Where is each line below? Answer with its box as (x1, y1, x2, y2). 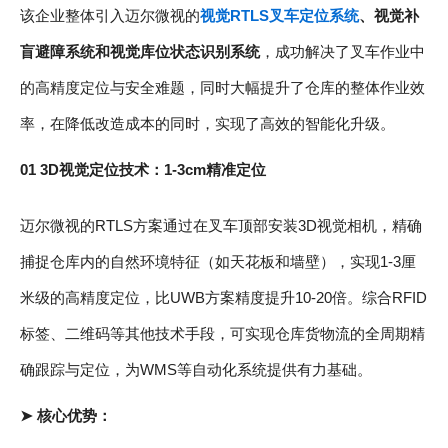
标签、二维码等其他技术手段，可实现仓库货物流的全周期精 (20, 326, 425, 342)
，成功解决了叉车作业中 (260, 44, 425, 60)
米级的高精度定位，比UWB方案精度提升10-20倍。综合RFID (20, 290, 427, 306)
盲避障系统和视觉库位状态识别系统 (20, 44, 260, 60)
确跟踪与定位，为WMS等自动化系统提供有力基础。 (20, 362, 372, 378)
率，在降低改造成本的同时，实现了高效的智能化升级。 (20, 116, 395, 132)
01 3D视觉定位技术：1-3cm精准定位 (20, 162, 266, 178)
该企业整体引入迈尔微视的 (20, 8, 200, 24)
